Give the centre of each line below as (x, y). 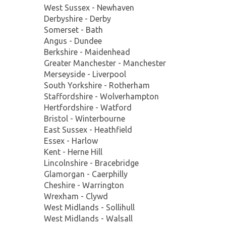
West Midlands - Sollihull (89, 207)
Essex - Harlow (71, 140)
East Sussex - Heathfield (88, 129)
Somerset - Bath (73, 30)
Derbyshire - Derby (77, 18)
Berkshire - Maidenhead (87, 52)
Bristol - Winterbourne (84, 118)
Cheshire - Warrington (84, 185)
